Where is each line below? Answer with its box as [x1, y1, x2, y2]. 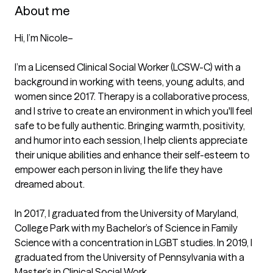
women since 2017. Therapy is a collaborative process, [15, 90, 249, 102]
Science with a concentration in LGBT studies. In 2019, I [15, 236, 252, 249]
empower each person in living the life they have [15, 163, 222, 175]
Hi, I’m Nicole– [15, 32, 73, 44]
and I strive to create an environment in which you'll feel [15, 105, 252, 117]
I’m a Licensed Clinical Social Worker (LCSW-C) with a [15, 61, 241, 73]
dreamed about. [15, 178, 87, 190]
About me [15, 3, 69, 18]
